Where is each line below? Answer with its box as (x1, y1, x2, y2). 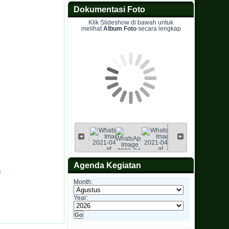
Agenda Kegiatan (74, 161, 141, 170)
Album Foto (103, 25, 136, 32)
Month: (74, 178, 93, 186)
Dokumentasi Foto (74, 5, 145, 14)
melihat (81, 25, 103, 32)
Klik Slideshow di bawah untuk (88, 19, 173, 26)
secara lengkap (136, 25, 181, 32)
